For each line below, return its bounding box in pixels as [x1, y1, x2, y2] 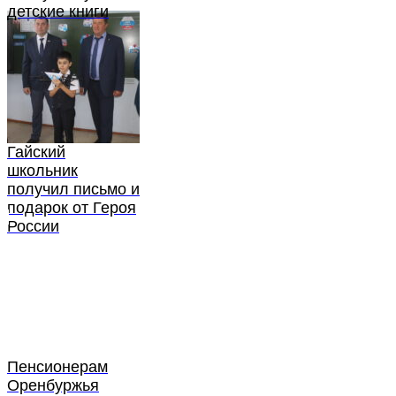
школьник [7, 162, 78, 180]
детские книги [7, 3, 109, 21]
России [7, 217, 59, 236]
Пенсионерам [7, 358, 108, 377]
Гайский [7, 143, 65, 162]
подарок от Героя [7, 199, 136, 217]
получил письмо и [7, 180, 140, 199]
